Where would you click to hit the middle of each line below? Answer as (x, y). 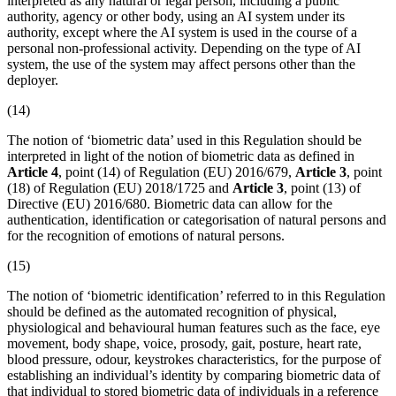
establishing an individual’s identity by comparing (147, 375)
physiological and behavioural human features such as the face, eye (194, 327)
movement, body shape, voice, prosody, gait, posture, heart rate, (184, 343)
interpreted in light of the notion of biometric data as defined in (181, 156)
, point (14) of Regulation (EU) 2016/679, (177, 171)
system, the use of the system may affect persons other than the (181, 64)
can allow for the (284, 203)
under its (319, 16)
